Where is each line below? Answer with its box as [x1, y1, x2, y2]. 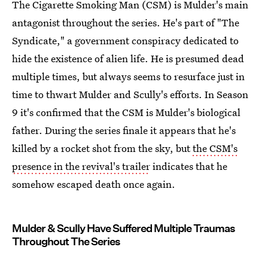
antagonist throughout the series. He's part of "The [12, 15, 239, 29]
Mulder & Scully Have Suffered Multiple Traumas [12, 221, 235, 234]
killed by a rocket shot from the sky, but [12, 141, 193, 155]
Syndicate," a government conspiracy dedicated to [12, 33, 239, 47]
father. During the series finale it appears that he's [12, 123, 236, 137]
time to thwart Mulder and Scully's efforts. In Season [12, 87, 248, 101]
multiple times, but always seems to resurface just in [12, 69, 245, 83]
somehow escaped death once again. [12, 176, 175, 191]
